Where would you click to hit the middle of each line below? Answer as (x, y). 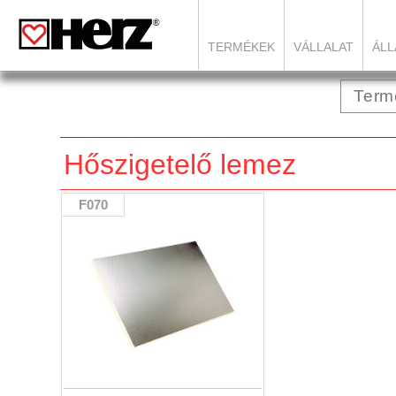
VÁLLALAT (324, 47)
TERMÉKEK (241, 47)
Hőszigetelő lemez (180, 164)
